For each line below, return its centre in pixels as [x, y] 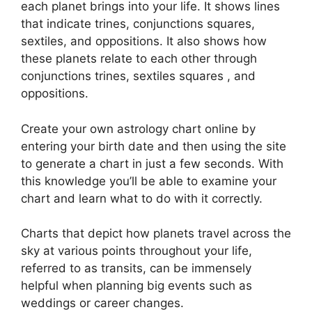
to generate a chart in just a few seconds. [138, 163]
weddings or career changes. [102, 303]
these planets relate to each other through [139, 58]
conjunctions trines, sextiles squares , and [138, 76]
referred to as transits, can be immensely [136, 268]
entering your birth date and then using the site [154, 146]
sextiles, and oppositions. [92, 41]
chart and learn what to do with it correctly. [142, 198]
